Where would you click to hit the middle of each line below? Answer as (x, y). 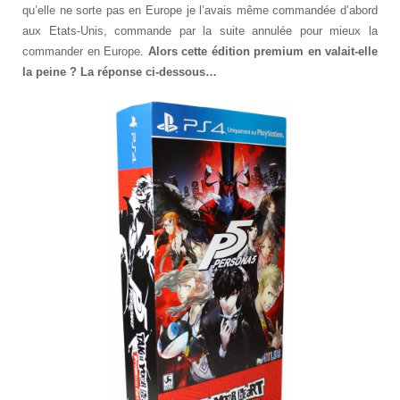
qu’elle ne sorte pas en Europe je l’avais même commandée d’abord (200, 10)
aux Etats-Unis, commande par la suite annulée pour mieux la (200, 30)
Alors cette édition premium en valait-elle (262, 51)
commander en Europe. (85, 51)
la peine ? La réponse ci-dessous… (120, 71)
